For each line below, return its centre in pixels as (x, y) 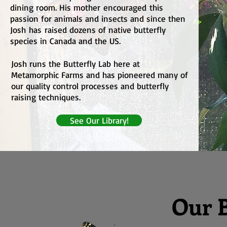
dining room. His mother (57, 8)
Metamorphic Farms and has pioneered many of (100, 75)
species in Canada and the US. (67, 41)
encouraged (125, 8)
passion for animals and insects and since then (98, 19)
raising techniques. (46, 97)
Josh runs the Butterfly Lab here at (75, 64)
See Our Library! (99, 121)
